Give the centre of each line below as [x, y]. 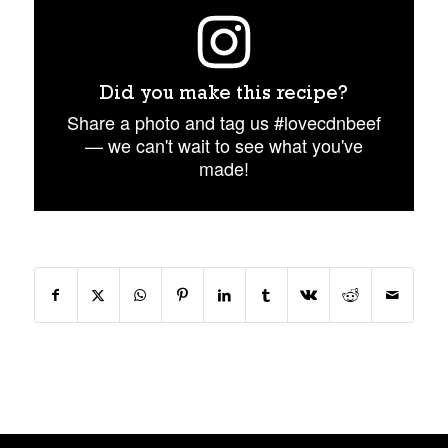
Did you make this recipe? [224, 96]
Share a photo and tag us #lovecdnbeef [223, 121]
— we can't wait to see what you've [223, 144]
